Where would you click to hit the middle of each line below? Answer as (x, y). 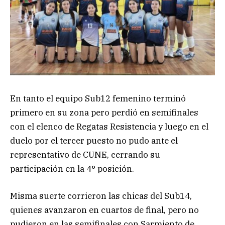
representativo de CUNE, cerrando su (85, 155)
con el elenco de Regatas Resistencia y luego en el (109, 127)
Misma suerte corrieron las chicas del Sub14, (101, 196)
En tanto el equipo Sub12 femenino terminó (98, 99)
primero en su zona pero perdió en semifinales (104, 113)
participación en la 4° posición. (72, 169)
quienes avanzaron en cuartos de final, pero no (104, 210)
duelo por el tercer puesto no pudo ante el (94, 141)
